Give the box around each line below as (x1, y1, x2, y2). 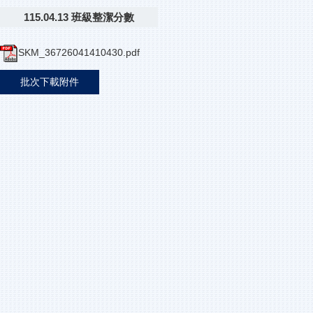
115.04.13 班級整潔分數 (23, 11, 134, 24)
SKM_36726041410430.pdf (18, 47, 140, 59)
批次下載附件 (20, 76, 79, 88)
